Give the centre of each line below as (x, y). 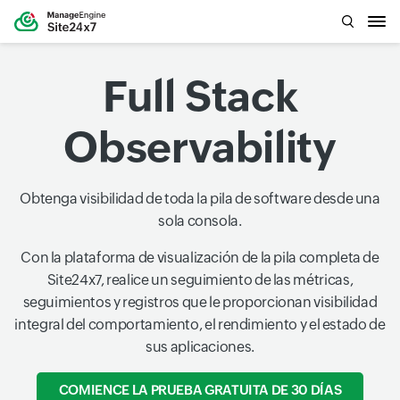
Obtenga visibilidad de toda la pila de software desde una (200, 198)
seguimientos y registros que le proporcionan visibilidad (200, 302)
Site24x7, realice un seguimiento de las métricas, (200, 279)
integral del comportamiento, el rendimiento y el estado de (200, 324)
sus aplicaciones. (200, 346)
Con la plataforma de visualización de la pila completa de (200, 257)
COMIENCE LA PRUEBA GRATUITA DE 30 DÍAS (200, 389)
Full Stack (200, 96)
